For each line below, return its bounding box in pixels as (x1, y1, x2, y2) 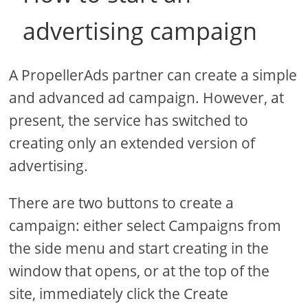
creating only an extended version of (9, 133, 256, 153)
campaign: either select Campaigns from (9, 215, 282, 235)
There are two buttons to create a (9, 192, 234, 212)
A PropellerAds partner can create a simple (9, 65, 298, 85)
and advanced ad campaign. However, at (9, 87, 285, 107)
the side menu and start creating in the (9, 238, 269, 258)
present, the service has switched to (9, 110, 249, 130)
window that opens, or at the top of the (9, 261, 270, 280)
